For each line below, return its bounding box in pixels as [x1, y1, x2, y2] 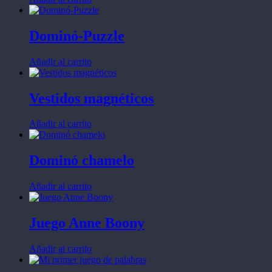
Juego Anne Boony [29, 215, 144, 231]
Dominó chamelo [29, 152, 134, 169]
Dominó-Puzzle [29, 27, 124, 44]
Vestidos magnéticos [29, 90, 154, 106]
